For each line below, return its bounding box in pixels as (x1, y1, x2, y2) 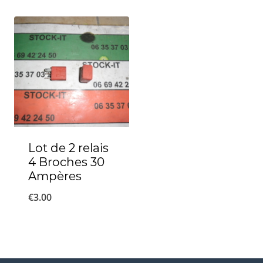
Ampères (28, 169, 82, 184)
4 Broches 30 (28, 155, 104, 170)
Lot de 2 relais (28, 141, 109, 156)
